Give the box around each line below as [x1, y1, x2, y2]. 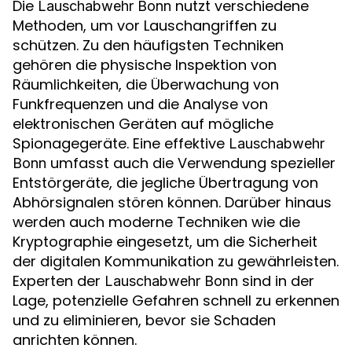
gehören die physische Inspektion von [13, 55, 277, 75]
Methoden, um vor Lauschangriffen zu [13, 16, 277, 35]
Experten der [13, 271, 104, 291]
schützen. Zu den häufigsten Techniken [13, 35, 284, 55]
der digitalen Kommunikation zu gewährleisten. [13, 251, 339, 271]
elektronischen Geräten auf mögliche [13, 114, 273, 134]
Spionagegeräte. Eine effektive [13, 134, 229, 153]
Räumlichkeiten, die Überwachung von [13, 75, 279, 94]
